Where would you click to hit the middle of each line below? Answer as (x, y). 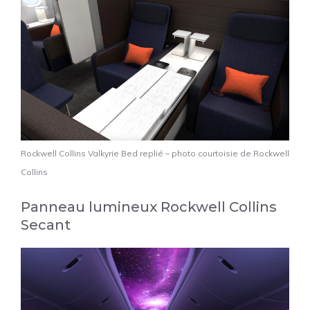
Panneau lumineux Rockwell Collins (149, 207)
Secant (46, 225)
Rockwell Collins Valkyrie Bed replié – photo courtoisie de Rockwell (155, 154)
